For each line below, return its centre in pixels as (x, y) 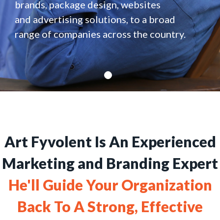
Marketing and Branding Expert (110, 163)
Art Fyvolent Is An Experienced (110, 142)
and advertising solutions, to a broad (95, 19)
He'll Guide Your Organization (110, 185)
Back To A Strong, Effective (110, 206)
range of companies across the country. (100, 34)
